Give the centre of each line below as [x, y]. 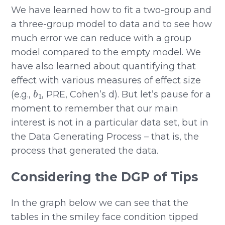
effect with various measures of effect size [106, 80]
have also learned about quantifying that [104, 66]
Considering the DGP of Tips [105, 177]
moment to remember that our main [95, 108]
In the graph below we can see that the [100, 203]
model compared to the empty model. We [106, 52]
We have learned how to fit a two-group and [111, 10]
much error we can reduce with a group [101, 38]
